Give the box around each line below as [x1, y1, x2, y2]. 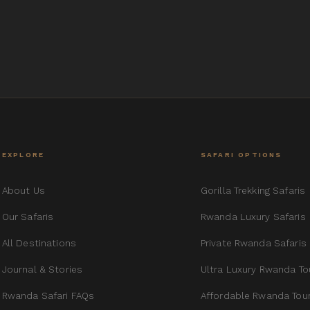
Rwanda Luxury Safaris [200, 211, 306, 223]
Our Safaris [1, 211, 54, 223]
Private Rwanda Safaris [200, 237, 307, 249]
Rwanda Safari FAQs [1, 290, 95, 302]
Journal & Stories [1, 264, 83, 275]
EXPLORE [1, 151, 45, 159]
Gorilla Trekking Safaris [200, 185, 306, 197]
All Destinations [1, 237, 76, 249]
